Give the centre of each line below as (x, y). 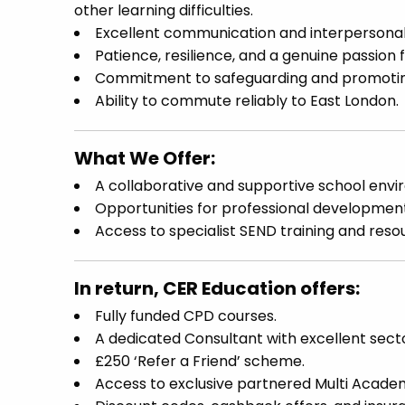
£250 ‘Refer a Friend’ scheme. (200, 361)
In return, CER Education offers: (217, 288)
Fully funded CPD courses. (186, 316)
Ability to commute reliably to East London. (247, 101)
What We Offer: (145, 158)
